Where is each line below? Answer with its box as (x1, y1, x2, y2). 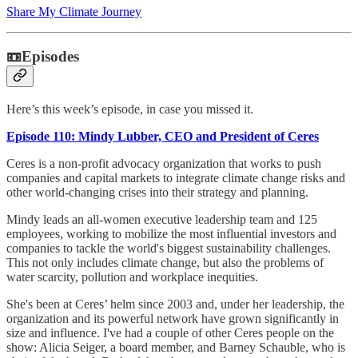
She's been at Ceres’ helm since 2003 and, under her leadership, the (6, 296, 344, 311)
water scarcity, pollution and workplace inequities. (6, 269, 258, 284)
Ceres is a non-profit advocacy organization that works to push (6, 156, 321, 170)
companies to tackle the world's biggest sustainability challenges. (6, 241, 331, 255)
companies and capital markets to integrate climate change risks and (6, 170, 345, 185)
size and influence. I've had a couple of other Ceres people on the (6, 325, 334, 340)
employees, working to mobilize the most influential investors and (6, 226, 336, 241)
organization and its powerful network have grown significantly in (6, 311, 339, 325)
